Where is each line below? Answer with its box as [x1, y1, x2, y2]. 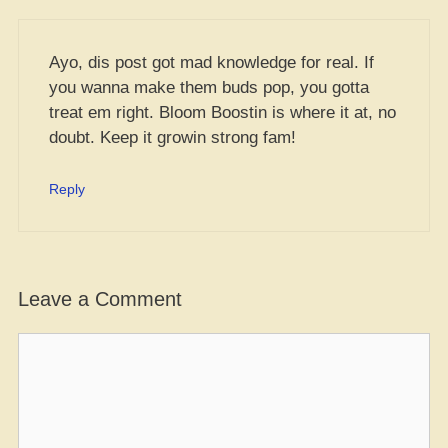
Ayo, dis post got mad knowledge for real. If [49, 53, 374, 72]
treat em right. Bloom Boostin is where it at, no [49, 103, 396, 122]
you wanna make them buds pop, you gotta [49, 78, 369, 97]
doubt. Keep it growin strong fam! [49, 128, 296, 147]
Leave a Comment [18, 288, 182, 310]
